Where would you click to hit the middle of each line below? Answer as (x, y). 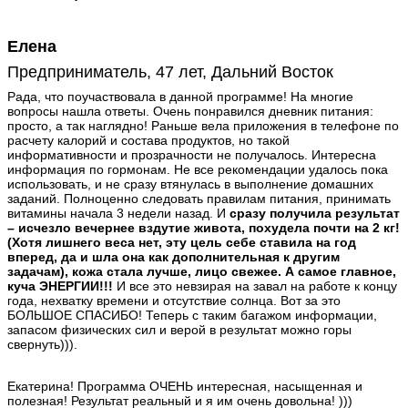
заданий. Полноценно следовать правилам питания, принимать (199, 198)
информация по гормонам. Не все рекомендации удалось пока (198, 169)
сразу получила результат (315, 213)
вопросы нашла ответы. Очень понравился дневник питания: (190, 111)
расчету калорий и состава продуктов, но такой (148, 140)
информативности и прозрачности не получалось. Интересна (192, 154)
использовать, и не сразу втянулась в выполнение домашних (190, 184)
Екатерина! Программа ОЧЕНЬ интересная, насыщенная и (185, 386)
